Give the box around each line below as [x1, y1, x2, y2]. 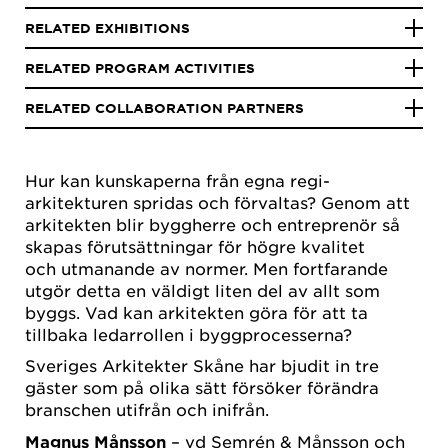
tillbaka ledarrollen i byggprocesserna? [25, 324, 352, 344]
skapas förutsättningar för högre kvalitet [25, 236, 365, 256]
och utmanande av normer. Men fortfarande [25, 258, 388, 278]
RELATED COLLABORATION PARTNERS [25, 100, 304, 116]
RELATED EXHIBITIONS [25, 20, 190, 36]
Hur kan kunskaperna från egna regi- [25, 170, 330, 190]
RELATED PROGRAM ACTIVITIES [25, 60, 255, 76]
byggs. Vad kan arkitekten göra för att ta [25, 302, 368, 322]
